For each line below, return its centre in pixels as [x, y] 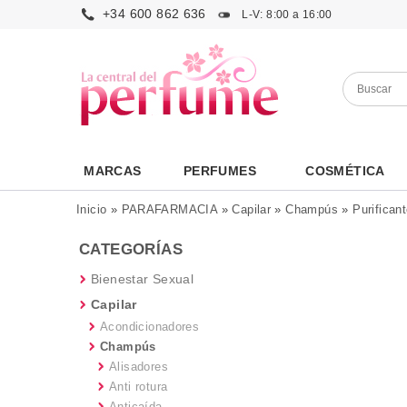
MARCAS [113, 171]
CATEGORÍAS [131, 249]
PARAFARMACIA [169, 209]
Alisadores [139, 367]
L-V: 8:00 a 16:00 [285, 15]
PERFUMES [220, 171]
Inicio [92, 209]
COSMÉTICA [345, 171]
